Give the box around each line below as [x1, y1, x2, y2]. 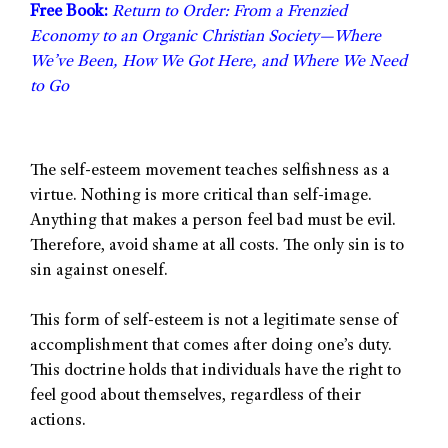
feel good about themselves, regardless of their [30, 388, 361, 406]
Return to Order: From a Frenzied [112, 4, 347, 22]
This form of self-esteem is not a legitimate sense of [30, 313, 398, 331]
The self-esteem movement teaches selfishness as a [30, 162, 390, 180]
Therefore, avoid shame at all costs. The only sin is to [30, 237, 404, 255]
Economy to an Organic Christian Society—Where [30, 29, 381, 47]
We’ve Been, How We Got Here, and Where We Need [30, 54, 407, 72]
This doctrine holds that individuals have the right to [30, 363, 401, 381]
